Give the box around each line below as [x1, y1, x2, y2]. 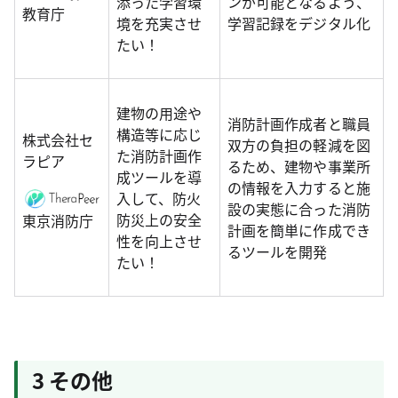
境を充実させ [116, 12, 203, 34]
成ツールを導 [116, 165, 203, 187]
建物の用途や [116, 101, 203, 123]
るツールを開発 [227, 240, 328, 262]
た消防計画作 [116, 144, 203, 166]
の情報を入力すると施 [227, 176, 370, 198]
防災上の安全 [116, 208, 203, 230]
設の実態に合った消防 [227, 197, 370, 219]
